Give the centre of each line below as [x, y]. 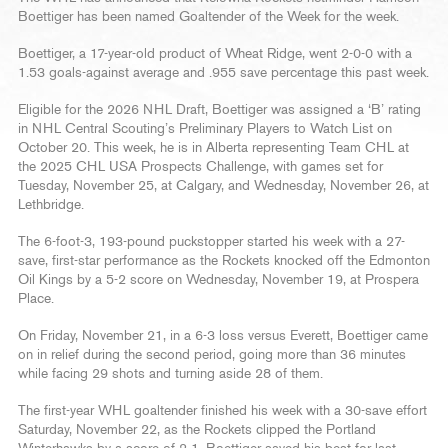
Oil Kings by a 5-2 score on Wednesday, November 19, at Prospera [218, 279]
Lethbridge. [51, 204]
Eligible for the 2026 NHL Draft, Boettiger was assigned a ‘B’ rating [219, 109]
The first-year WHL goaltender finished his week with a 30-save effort [222, 410]
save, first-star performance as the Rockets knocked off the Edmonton [224, 260]
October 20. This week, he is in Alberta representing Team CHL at [213, 147]
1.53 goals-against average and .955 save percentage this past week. [223, 72]
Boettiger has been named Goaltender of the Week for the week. [208, 16]
